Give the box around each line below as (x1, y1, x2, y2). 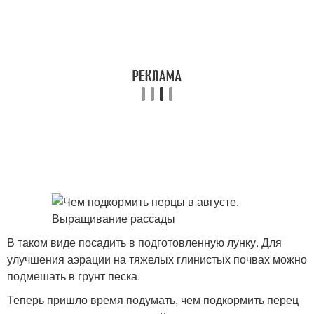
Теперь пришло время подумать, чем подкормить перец (7, 292, 299, 308)
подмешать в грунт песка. (7, 268, 140, 284)
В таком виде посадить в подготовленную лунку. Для (7, 234, 282, 250)
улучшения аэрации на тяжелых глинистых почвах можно (7, 251, 307, 267)
